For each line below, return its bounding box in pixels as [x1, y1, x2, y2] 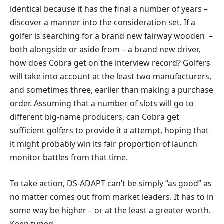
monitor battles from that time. [10, 152, 128, 163]
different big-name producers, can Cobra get [10, 111, 179, 123]
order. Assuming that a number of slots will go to [10, 98, 194, 109]
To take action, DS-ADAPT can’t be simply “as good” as [10, 177, 212, 189]
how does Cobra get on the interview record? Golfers [10, 57, 210, 69]
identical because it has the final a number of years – [10, 3, 208, 15]
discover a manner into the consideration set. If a [10, 17, 195, 28]
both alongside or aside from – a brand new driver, [10, 44, 200, 55]
